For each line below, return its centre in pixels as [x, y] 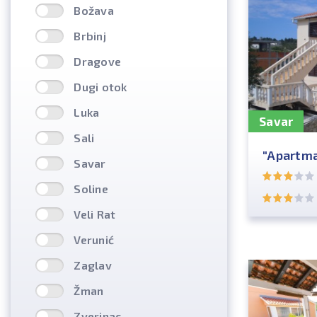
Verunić [94, 240]
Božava [94, 10]
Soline [91, 189]
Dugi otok [100, 87]
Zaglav [93, 265]
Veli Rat [95, 214]
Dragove [97, 61]
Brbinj [90, 36]
